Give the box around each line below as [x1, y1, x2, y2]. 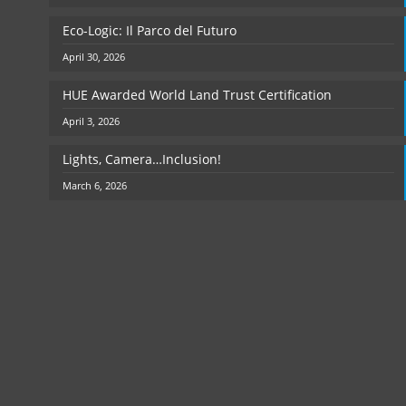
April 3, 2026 [63, 114, 120, 129]
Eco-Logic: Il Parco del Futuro [63, 22, 237, 40]
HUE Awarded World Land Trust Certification [63, 86, 332, 104]
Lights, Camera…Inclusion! [63, 150, 221, 169]
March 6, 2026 [63, 179, 127, 193]
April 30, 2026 [63, 50, 125, 64]
